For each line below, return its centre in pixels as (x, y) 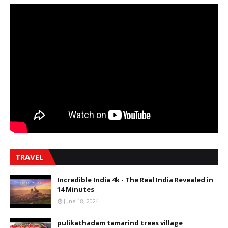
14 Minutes (76, 189)
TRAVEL (29, 156)
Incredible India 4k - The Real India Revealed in (135, 179)
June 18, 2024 (81, 201)
